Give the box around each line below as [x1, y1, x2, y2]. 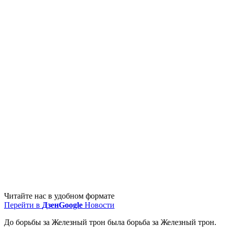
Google [59, 200, 83, 209]
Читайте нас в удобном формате [4, 191, 115, 200]
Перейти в [4, 200, 42, 209]
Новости [83, 200, 115, 209]
